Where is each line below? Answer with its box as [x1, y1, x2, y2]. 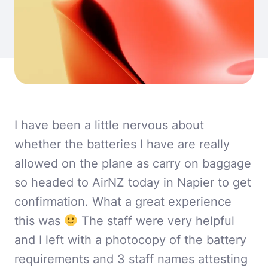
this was [14, 213, 64, 228]
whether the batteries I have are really [14, 136, 230, 151]
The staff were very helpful [78, 213, 235, 228]
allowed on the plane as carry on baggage [14, 156, 251, 170]
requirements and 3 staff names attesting [14, 251, 248, 266]
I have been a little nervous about [14, 117, 204, 132]
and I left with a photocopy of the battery [14, 232, 246, 247]
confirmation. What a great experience [14, 194, 232, 209]
